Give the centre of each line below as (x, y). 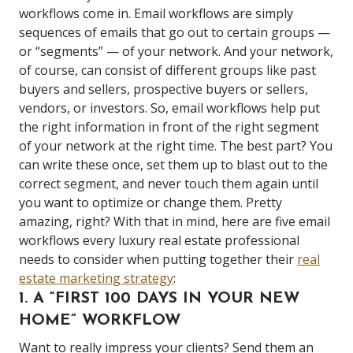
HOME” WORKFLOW (100, 321)
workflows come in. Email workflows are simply (156, 13)
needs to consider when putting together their (158, 259)
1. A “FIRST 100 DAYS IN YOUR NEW (159, 299)
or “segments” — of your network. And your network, (176, 51)
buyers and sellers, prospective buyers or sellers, (163, 89)
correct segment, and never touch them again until (169, 184)
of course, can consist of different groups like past (167, 70)
